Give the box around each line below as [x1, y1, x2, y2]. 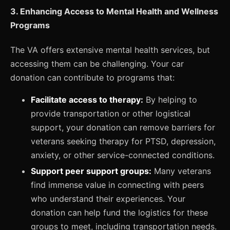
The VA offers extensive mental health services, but [10, 44, 210, 55]
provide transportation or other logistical [31, 108, 190, 119]
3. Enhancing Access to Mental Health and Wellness [10, 6, 218, 16]
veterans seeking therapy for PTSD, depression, [31, 136, 216, 146]
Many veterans [151, 165, 211, 176]
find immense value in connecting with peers [31, 179, 204, 190]
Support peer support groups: [31, 165, 151, 176]
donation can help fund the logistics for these [31, 207, 208, 218]
